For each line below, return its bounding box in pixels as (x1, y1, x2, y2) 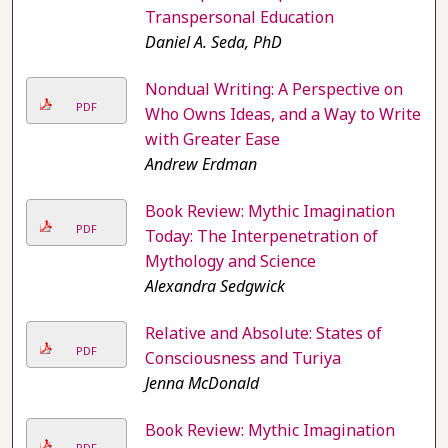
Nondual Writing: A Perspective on (144, 78, 403, 101)
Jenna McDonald (144, 372, 259, 395)
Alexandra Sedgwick (144, 275, 285, 298)
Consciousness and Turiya (144, 347, 341, 370)
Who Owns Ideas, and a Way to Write (144, 103, 421, 126)
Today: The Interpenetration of (144, 225, 378, 248)
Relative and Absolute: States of (144, 322, 382, 345)
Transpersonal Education (144, 6, 334, 29)
